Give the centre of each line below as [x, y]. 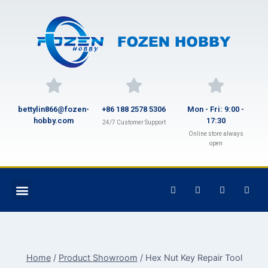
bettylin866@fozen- [54, 109]
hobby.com [54, 121]
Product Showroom [98, 257]
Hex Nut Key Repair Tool [194, 257]
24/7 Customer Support [134, 122]
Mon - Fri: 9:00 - [216, 109]
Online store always [216, 134]
